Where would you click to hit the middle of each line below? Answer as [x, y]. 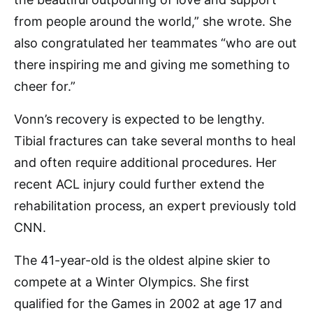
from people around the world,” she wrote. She [153, 22]
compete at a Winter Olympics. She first [132, 282]
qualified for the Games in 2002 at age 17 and [148, 304]
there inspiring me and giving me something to [152, 65]
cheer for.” [45, 87]
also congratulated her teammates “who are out [155, 43]
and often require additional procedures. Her [145, 163]
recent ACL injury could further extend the [139, 184]
